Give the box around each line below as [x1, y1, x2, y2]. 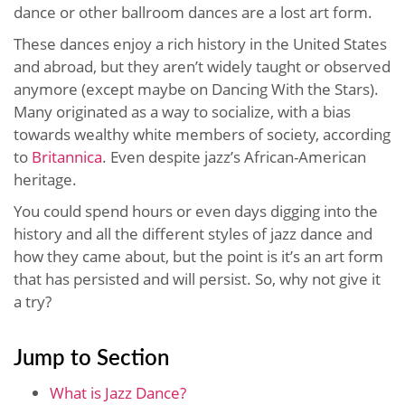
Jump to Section [14, 340, 169, 372]
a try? [14, 290, 52, 312]
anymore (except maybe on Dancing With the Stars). [14, 78, 379, 99]
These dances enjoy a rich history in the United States [14, 33, 387, 54]
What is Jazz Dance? [50, 381, 186, 403]
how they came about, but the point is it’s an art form [14, 245, 383, 267]
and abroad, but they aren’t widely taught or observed [14, 55, 391, 77]
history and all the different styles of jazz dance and [14, 222, 372, 244]
